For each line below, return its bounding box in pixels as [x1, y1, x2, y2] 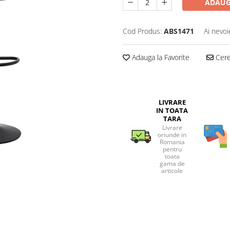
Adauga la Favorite [130, 52, 189, 62]
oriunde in [158, 130, 187, 139]
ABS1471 [164, 26, 194, 36]
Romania [159, 138, 185, 146]
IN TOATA [156, 106, 188, 115]
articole [161, 166, 183, 175]
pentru [162, 145, 182, 154]
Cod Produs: [123, 26, 162, 36]
